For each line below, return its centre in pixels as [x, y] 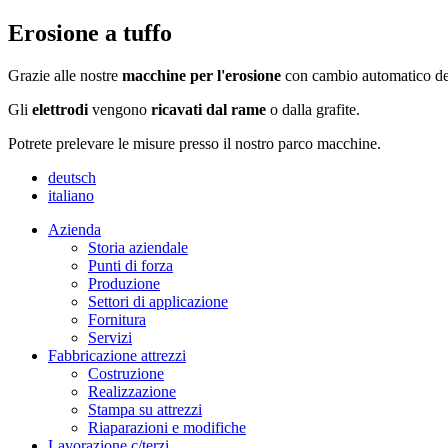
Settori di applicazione [158, 301]
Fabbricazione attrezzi [117, 355]
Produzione [124, 283]
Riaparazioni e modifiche [167, 427]
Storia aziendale [138, 247]
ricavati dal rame [208, 109]
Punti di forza [130, 265]
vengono [119, 109]
